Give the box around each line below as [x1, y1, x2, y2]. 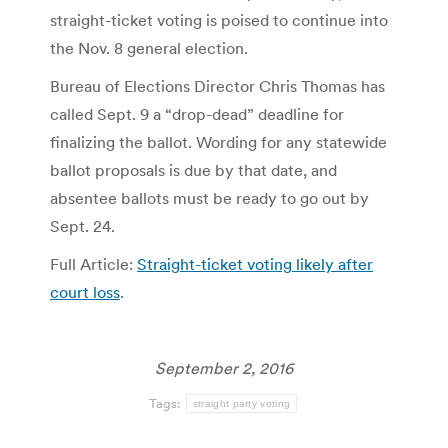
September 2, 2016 [155, 357, 293, 378]
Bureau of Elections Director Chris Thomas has [50, 75, 385, 96]
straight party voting [192, 397, 291, 409]
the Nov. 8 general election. [50, 37, 248, 58]
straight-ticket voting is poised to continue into [50, 9, 388, 30]
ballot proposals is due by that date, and [50, 159, 337, 180]
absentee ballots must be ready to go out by [50, 187, 369, 208]
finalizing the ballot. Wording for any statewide [50, 131, 387, 152]
